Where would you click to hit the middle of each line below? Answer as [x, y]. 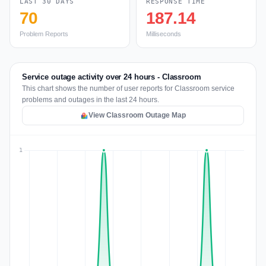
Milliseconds [164, 34]
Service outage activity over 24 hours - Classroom [112, 77]
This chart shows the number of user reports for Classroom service [128, 88]
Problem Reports [44, 34]
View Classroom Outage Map [137, 115]
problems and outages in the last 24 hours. [91, 100]
